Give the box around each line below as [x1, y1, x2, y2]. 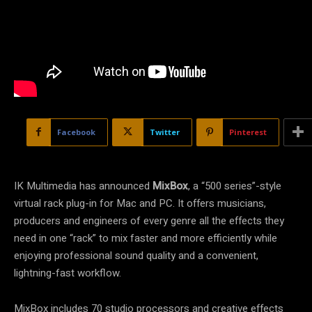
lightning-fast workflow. [14, 265, 121, 281]
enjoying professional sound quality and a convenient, [14, 247, 258, 263]
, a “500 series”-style [188, 178, 281, 194]
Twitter [150, 126, 180, 137]
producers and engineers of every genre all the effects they [14, 212, 284, 228]
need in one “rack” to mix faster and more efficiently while [14, 230, 277, 246]
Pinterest [229, 126, 267, 137]
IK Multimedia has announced [14, 178, 153, 194]
